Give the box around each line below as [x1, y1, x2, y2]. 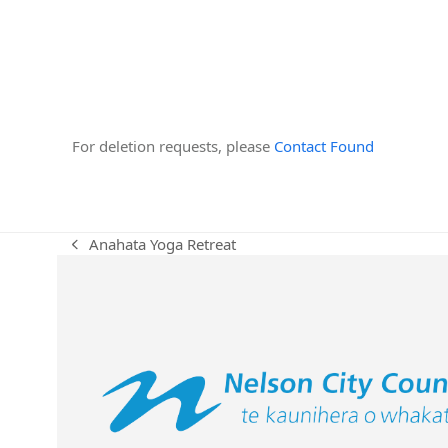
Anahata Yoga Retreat [89, 234, 237, 255]
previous [71, 243, 131, 264]
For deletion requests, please [72, 135, 274, 156]
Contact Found [274, 135, 374, 156]
